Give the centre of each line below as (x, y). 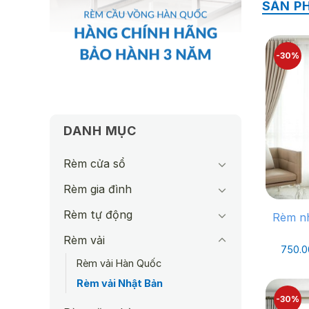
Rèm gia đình (98, 189)
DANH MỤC (100, 131)
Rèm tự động (98, 215)
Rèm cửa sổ (94, 164)
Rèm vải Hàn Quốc (119, 263)
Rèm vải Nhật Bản (120, 283)
